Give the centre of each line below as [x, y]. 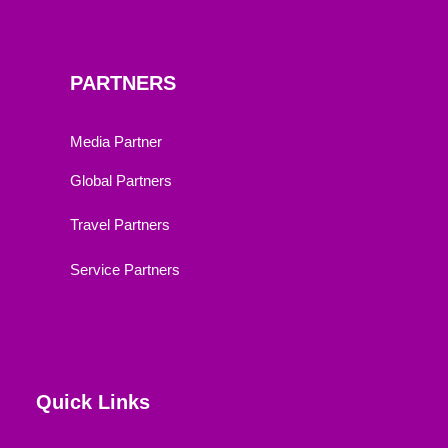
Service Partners [125, 269]
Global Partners [121, 180]
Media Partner [116, 141]
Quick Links [93, 402]
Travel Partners [120, 224]
